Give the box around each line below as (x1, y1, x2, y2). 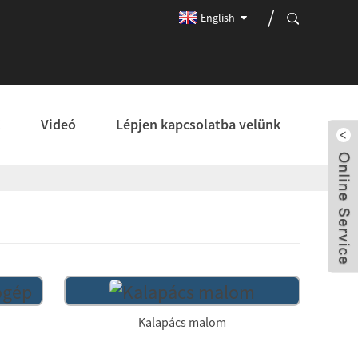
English (201, 10, 235, 25)
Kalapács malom (138, 313, 226, 330)
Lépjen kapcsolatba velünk (116, 115, 280, 133)
